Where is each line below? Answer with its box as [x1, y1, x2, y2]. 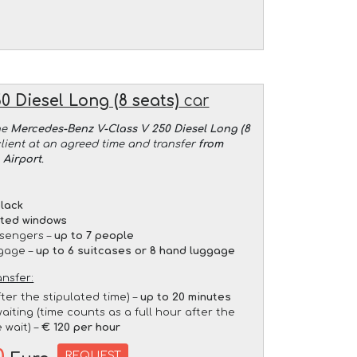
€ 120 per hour [41, 321, 121, 333]
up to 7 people [54, 229, 135, 241]
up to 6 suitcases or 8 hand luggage [36, 245, 236, 257]
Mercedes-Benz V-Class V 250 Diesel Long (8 [10, 123, 250, 135]
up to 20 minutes [140, 291, 232, 303]
